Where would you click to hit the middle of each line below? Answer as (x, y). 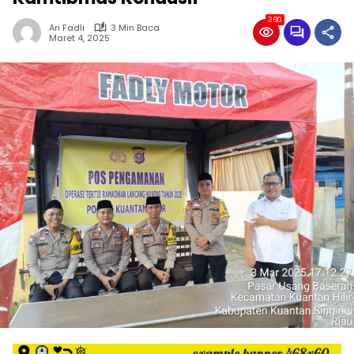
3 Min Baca (135, 27)
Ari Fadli (67, 27)
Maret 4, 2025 (79, 38)
